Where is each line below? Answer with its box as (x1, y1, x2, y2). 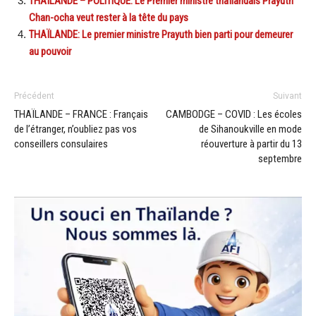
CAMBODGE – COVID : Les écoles (166, 107, 302, 121)
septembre (258, 152, 302, 165)
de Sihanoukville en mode (199, 122, 302, 135)
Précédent (14, 90, 54, 101)
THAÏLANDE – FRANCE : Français (14, 107, 148, 121)
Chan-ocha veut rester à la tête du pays (29, 11, 188, 24)
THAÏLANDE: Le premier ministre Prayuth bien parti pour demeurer (29, 28, 293, 41)
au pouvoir (29, 44, 71, 58)
